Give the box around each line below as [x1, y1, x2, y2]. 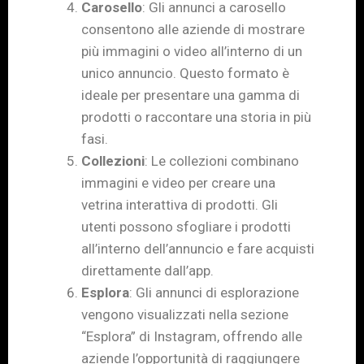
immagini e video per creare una [81, 174, 275, 191]
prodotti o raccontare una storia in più [81, 108, 311, 125]
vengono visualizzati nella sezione [81, 305, 288, 323]
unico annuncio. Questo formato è [81, 64, 289, 81]
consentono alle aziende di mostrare [81, 20, 305, 37]
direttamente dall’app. [81, 262, 214, 279]
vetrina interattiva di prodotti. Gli [81, 196, 278, 213]
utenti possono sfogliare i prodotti [81, 218, 291, 235]
